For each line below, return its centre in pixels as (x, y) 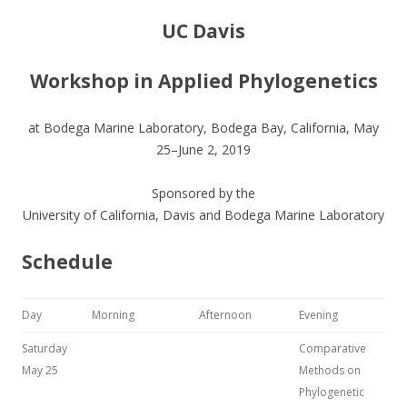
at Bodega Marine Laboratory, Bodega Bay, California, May (203, 128)
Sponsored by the (203, 193)
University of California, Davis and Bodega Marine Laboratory (203, 215)
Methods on (330, 370)
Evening (318, 315)
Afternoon (225, 315)
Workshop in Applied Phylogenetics (203, 81)
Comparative (333, 348)
